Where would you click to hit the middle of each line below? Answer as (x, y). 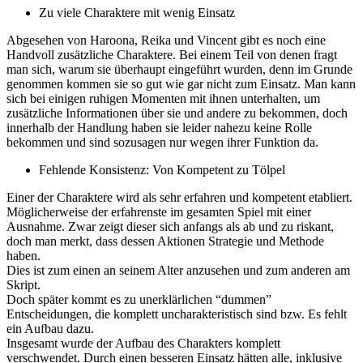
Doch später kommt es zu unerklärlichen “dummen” (139, 299)
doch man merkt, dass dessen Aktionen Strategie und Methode (165, 241)
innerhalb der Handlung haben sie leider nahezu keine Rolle (159, 127)
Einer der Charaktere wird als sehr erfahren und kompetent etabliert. (179, 197)
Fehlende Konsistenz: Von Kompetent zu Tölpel (162, 169)
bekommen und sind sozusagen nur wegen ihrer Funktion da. (162, 142)
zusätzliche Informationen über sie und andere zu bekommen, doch (177, 113)
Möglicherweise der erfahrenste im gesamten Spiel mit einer (159, 211)
